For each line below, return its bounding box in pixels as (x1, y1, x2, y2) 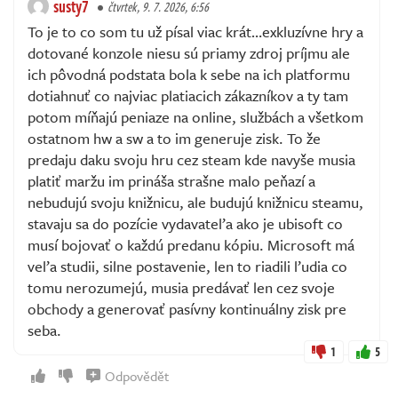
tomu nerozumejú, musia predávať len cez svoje (28, 275, 335, 298)
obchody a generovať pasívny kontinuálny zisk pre (28, 297, 346, 320)
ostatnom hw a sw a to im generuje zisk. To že (28, 126, 321, 149)
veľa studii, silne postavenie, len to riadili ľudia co (28, 254, 347, 277)
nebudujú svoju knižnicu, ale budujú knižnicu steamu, (28, 190, 363, 213)
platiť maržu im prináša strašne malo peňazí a (28, 169, 315, 192)
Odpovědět (105, 365, 169, 386)
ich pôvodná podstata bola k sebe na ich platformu (28, 62, 350, 85)
